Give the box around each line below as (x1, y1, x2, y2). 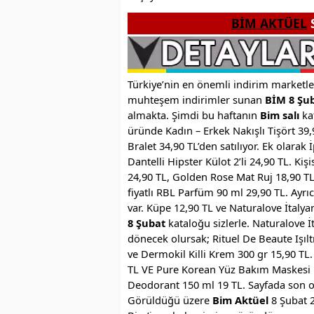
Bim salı (260, 108, 299, 123)
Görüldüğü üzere (128, 293, 212, 308)
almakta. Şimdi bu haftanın (128, 108, 260, 123)
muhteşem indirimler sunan (128, 93, 265, 107)
